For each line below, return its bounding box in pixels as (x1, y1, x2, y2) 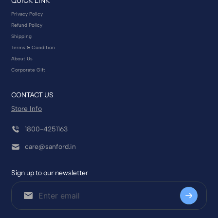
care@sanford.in (25, 143, 76, 151)
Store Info (11, 105, 42, 113)
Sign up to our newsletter (11, 168, 88, 177)
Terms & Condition (11, 44, 55, 51)
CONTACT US (11, 91, 54, 99)
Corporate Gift (11, 67, 45, 73)
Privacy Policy (11, 11, 43, 17)
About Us (11, 55, 33, 62)
